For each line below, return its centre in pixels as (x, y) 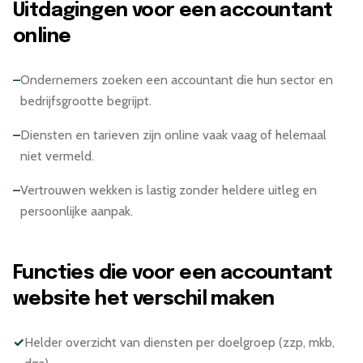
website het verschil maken (144, 299)
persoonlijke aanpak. (77, 211)
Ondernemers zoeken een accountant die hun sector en (177, 79)
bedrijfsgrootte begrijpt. (86, 100)
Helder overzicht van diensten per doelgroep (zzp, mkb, (179, 342)
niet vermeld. (57, 156)
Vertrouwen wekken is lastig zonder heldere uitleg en (169, 190)
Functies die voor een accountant (173, 273)
